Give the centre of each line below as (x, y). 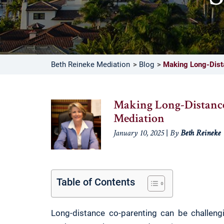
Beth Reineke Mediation (90, 65)
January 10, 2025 (139, 134)
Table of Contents (96, 182)
